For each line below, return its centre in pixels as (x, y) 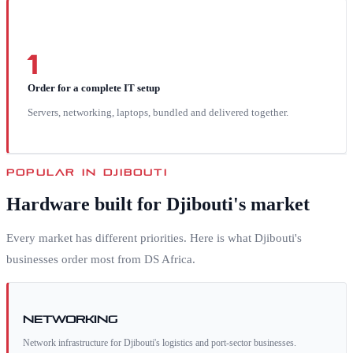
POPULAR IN (55, 170)
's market (271, 204)
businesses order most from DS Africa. (101, 260)
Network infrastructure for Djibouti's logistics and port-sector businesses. (160, 343)
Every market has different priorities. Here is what (130, 238)
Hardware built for (86, 204)
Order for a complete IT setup (94, 87)
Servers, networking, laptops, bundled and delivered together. (158, 112)
